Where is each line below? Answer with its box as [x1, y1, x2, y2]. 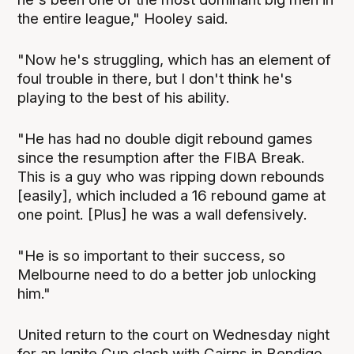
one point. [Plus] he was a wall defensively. [17, 205, 308, 224]
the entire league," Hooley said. [17, 9, 229, 28]
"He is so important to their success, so [17, 246, 286, 265]
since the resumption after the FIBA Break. [17, 148, 306, 167]
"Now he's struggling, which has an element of [17, 50, 332, 69]
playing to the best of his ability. [17, 88, 231, 107]
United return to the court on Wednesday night [17, 325, 330, 344]
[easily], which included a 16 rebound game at [17, 186, 326, 205]
